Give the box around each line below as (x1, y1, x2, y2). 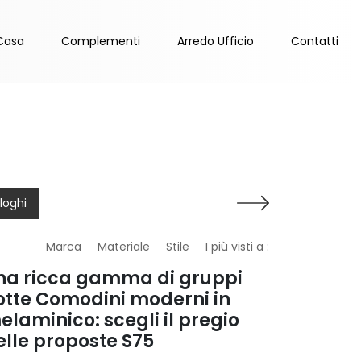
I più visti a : (205, 239, 269, 255)
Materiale (98, 239, 150, 255)
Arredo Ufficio (177, 33, 254, 50)
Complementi (61, 33, 140, 50)
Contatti (291, 33, 338, 50)
